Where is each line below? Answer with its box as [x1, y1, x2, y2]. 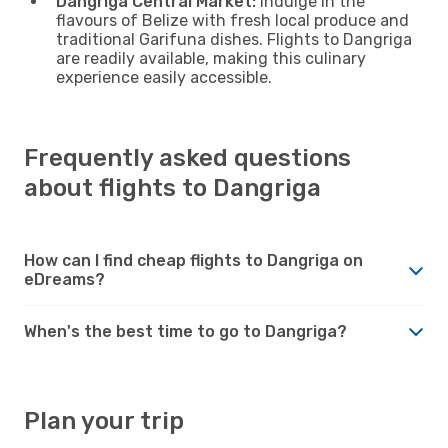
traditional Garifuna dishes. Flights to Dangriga [56, 29, 412, 49]
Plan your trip [24, 406, 184, 435]
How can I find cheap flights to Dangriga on [24, 250, 363, 270]
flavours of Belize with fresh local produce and [56, 10, 409, 30]
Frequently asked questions [24, 143, 351, 172]
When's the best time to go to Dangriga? [24, 321, 347, 341]
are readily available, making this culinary [56, 48, 366, 68]
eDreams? [24, 269, 105, 289]
